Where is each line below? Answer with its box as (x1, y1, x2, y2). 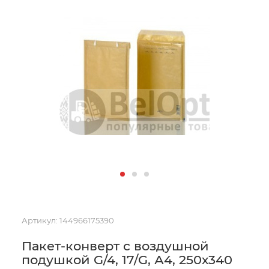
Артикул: (22, 216, 58, 225)
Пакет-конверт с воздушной (22, 238, 209, 253)
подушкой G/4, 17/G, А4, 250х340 (22, 252, 232, 267)
